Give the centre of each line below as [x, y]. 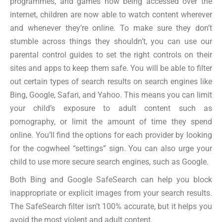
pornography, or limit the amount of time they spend [111, 121]
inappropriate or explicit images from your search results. [111, 193]
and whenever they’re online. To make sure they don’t [111, 28]
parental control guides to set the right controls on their [111, 55]
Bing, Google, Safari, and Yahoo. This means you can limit [111, 95]
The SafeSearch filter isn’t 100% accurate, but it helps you [111, 207]
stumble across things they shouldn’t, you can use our [111, 41]
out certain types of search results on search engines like [111, 81]
